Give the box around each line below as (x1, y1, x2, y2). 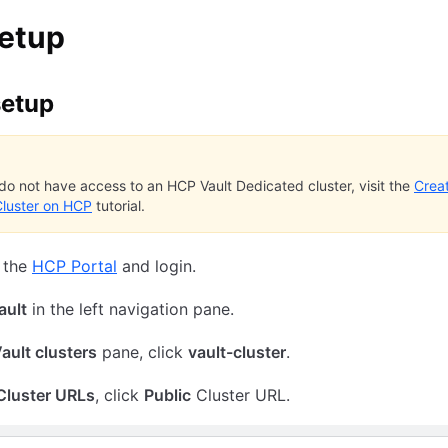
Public (144, 385, 191, 406)
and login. (117, 256, 196, 277)
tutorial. (92, 197, 145, 215)
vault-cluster (188, 342, 286, 363)
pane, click (97, 342, 188, 363)
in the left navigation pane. (27, 299, 234, 320)
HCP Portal (32, 256, 117, 277)
